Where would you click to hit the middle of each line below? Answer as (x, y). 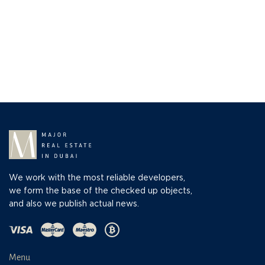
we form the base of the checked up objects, (101, 191)
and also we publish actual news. (74, 204)
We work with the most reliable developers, (97, 178)
